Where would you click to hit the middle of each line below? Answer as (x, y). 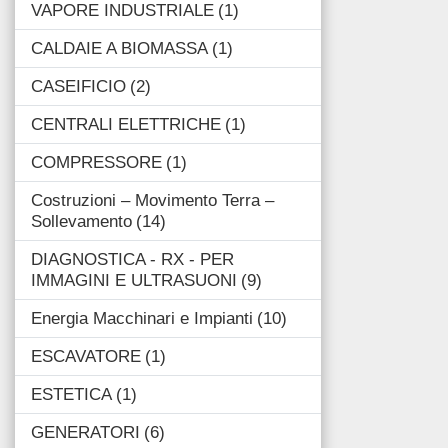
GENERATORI (85, 433)
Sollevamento (81, 222)
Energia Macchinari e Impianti (142, 319)
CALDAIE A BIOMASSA (119, 49)
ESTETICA (71, 395)
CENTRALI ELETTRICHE (126, 125)
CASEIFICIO (78, 87)
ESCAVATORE (86, 357)
